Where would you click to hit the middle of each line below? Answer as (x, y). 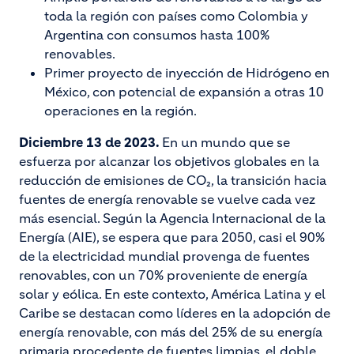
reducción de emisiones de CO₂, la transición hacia (173, 180)
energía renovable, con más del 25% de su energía (171, 332)
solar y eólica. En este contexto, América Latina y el (172, 294)
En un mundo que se (226, 142)
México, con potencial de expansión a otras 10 (184, 92)
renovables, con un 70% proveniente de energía (163, 275)
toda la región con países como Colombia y (176, 16)
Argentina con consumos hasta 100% (157, 35)
